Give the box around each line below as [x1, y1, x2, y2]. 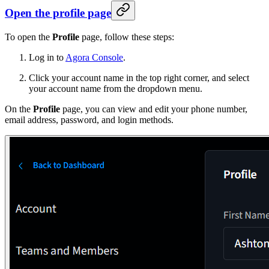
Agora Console [65, 52, 123, 62]
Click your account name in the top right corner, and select [29, 72, 249, 83]
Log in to [29, 52, 65, 62]
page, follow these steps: [79, 31, 174, 42]
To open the [5, 31, 52, 42]
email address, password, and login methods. [5, 114, 174, 125]
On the [5, 103, 33, 114]
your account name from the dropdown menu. [29, 83, 202, 94]
